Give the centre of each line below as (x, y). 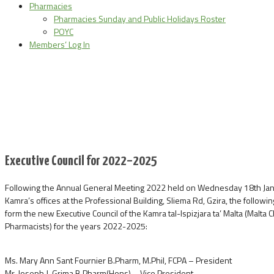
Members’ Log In (60, 45)
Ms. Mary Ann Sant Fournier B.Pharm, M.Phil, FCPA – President (118, 261)
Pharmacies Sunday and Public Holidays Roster (140, 19)
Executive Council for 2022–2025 (81, 161)
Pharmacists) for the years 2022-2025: (76, 226)
